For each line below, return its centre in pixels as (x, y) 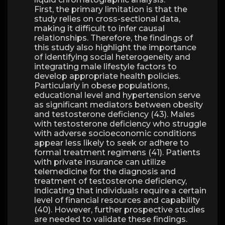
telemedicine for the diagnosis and (105, 172)
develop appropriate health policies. (107, 76)
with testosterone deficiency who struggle (120, 124)
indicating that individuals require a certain (120, 191)
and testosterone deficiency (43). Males (115, 114)
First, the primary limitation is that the (111, 9)
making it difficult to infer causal (99, 28)
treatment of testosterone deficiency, (110, 181)
